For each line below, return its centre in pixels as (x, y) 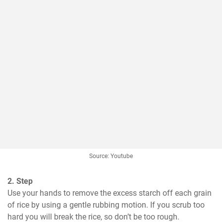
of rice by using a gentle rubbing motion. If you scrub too (106, 205)
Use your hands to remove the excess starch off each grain (110, 193)
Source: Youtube (111, 156)
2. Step (20, 181)
